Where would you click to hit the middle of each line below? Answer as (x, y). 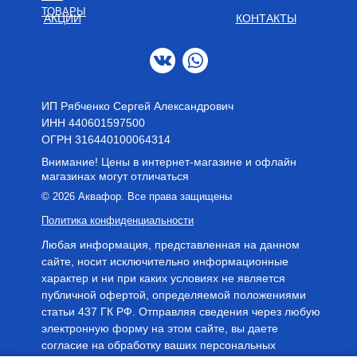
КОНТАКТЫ (266, 18)
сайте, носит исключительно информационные (165, 261)
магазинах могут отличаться (115, 176)
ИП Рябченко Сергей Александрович (137, 106)
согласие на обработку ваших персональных (159, 345)
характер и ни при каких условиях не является (163, 278)
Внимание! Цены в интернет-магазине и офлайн (169, 161)
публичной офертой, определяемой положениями (174, 294)
